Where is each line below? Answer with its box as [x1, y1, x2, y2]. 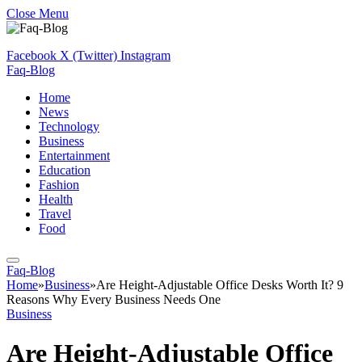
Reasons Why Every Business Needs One [6, 293, 221, 306]
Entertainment [39, 149, 110, 162]
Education [39, 163, 90, 177]
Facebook [6, 48, 57, 62]
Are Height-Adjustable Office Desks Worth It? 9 [96, 278, 343, 292]
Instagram [120, 48, 170, 62]
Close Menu [6, 6, 69, 20]
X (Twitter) [60, 48, 117, 62]
